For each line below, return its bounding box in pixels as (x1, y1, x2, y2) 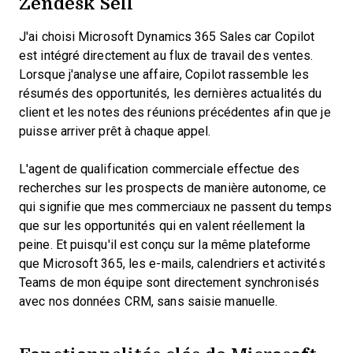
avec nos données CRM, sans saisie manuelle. (19, 295, 278, 308)
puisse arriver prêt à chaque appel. (19, 124, 214, 138)
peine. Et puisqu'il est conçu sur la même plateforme (19, 238, 311, 251)
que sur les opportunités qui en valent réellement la (19, 219, 306, 232)
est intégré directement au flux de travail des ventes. (19, 49, 314, 62)
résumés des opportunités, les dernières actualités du (19, 87, 322, 100)
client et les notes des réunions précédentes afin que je (19, 106, 331, 119)
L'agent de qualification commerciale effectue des (19, 162, 299, 176)
